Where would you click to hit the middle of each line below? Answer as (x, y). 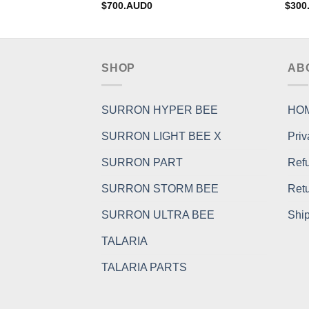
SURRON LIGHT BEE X (161, 136)
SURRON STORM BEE (160, 188)
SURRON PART (142, 162)
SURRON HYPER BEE (160, 110)
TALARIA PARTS (144, 267)
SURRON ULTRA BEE (158, 215)
